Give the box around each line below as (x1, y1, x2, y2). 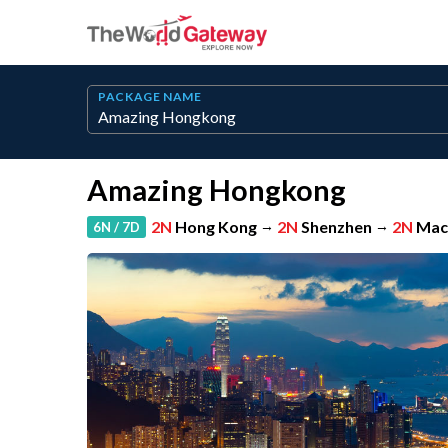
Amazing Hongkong (87, 172, 346, 207)
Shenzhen (301, 217, 372, 236)
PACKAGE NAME (98, 89, 202, 104)
